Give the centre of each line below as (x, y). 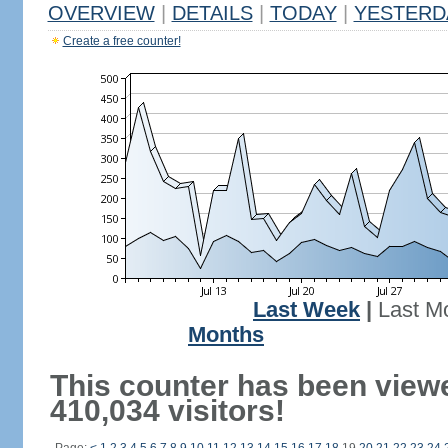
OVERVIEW (101, 13)
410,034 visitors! (167, 410)
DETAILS (212, 13)
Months (226, 335)
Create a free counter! (121, 41)
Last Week (306, 310)
